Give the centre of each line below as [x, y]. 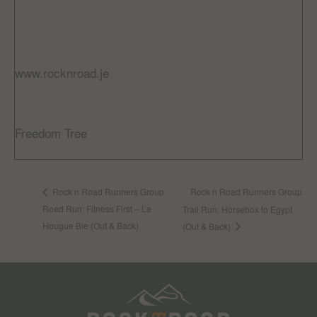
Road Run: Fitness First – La [97, 209]
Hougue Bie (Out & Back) [91, 225]
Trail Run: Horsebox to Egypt [237, 209]
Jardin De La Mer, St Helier [87, 149]
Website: [40, 52]
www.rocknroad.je [62, 72]
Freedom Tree [51, 132]
